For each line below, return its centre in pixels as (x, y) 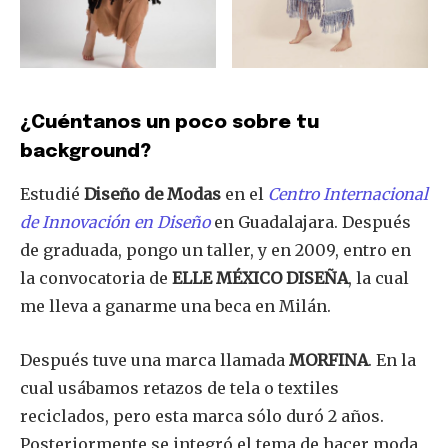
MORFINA (328, 359)
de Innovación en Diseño (115, 221)
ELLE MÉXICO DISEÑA (260, 277)
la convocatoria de (96, 277)
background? (85, 151)
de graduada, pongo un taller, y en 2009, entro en (215, 249)
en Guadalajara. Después (310, 221)
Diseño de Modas (152, 193)
